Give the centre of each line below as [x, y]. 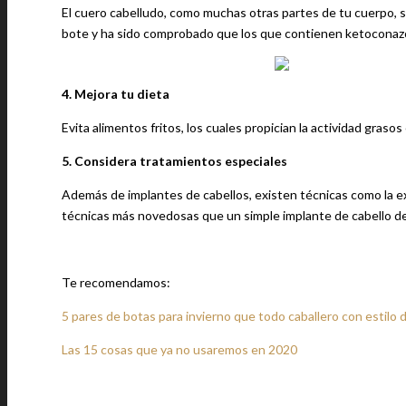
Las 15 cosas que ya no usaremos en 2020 [179, 349]
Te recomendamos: [116, 282]
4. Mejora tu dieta [116, 94]
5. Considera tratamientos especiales [174, 161]
